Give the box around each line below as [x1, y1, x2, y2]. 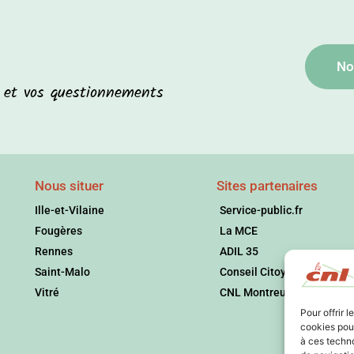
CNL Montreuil [220, 285, 293, 299]
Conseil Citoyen [220, 265, 299, 278]
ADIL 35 [220, 244, 259, 258]
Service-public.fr [220, 203, 303, 217]
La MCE [220, 224, 258, 237]
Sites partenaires [216, 177, 318, 194]
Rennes [34, 244, 73, 258]
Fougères [34, 224, 82, 237]
